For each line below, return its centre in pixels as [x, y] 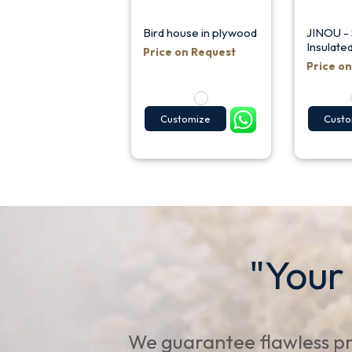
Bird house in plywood [200, 32]
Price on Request [189, 51]
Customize [185, 119]
